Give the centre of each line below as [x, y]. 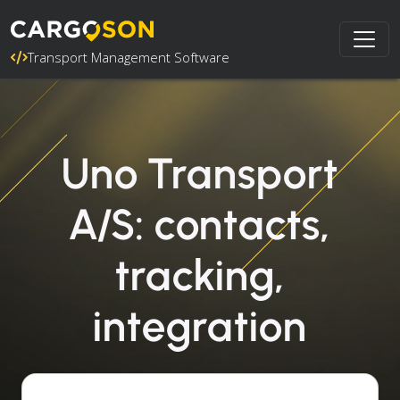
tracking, [200, 275]
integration [200, 326]
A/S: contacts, [200, 224]
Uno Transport [200, 173]
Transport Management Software [129, 57]
